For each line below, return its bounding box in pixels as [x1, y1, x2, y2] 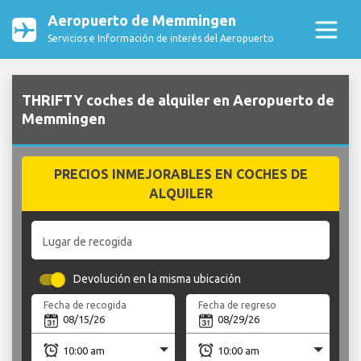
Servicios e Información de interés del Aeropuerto [48, 33, 274, 44]
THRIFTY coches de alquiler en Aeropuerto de [22, 92, 334, 109]
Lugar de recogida [43, 234, 132, 248]
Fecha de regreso [198, 299, 277, 310]
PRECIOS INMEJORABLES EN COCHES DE [53, 167, 308, 182]
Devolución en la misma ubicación [73, 272, 242, 286]
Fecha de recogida [44, 299, 127, 310]
